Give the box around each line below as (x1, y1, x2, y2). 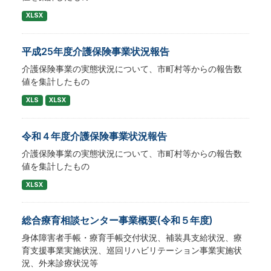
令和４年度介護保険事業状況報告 (22, 129, 167, 142)
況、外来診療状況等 (22, 258, 98, 269)
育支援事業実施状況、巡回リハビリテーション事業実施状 (22, 245, 242, 256)
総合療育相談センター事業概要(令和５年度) (22, 214, 213, 227)
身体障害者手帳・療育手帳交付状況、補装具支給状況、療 (22, 232, 242, 243)
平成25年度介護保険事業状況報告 (22, 45, 169, 58)
